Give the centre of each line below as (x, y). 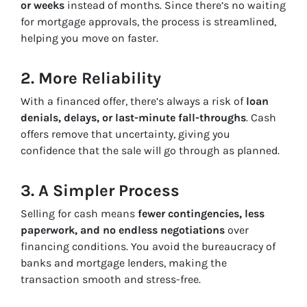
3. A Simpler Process (100, 191)
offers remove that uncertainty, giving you (125, 134)
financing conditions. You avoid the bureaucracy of (148, 247)
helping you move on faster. (89, 38)
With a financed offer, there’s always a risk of (133, 101)
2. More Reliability (91, 78)
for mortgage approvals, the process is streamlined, (148, 22)
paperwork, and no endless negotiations (123, 230)
